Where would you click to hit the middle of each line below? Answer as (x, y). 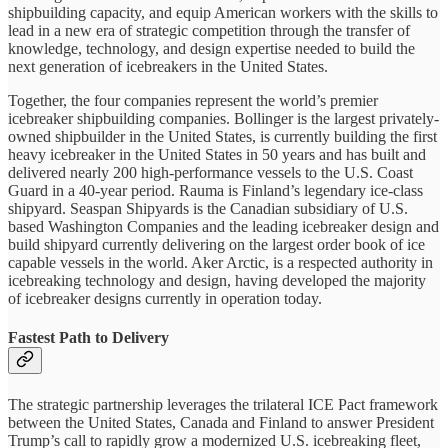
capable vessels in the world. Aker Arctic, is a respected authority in (220, 263)
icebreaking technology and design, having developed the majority (217, 281)
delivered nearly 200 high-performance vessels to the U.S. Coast (210, 173)
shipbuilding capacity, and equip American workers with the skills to (223, 13)
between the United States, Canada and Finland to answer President (221, 422)
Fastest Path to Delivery (88, 338)
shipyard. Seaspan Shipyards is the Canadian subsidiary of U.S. (208, 209)
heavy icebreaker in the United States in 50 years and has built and (217, 155)
